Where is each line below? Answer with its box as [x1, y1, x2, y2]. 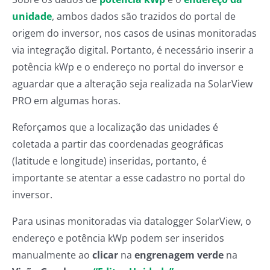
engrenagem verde [134, 248, 224, 262]
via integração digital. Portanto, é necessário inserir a [12, 43, 254, 57]
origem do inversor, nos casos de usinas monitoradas [12, 27, 257, 40]
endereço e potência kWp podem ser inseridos [12, 231, 224, 245]
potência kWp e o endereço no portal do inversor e [12, 60, 243, 74]
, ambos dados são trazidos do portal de [52, 10, 236, 23]
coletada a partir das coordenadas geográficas [12, 137, 224, 151]
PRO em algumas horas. [12, 94, 121, 107]
